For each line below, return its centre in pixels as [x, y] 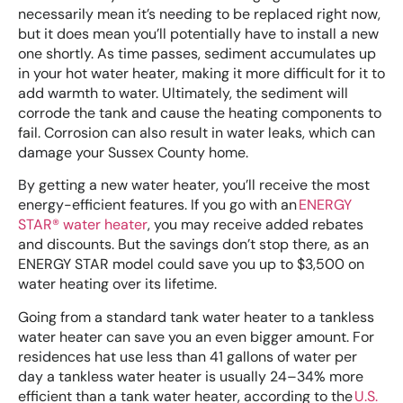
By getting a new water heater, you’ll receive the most [194, 185]
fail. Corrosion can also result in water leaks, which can [197, 132]
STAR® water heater [83, 225]
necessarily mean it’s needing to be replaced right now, [199, 13]
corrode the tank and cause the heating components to [200, 112]
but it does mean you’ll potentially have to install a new [198, 33]
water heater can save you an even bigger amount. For [196, 336]
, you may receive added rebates [255, 225]
